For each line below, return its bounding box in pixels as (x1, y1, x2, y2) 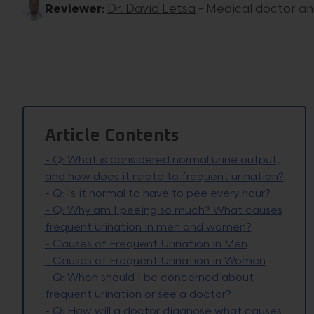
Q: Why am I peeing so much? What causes (52, 204, 282, 218)
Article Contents (44, 128, 179, 145)
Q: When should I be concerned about (52, 271, 254, 285)
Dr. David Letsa (107, 1, 196, 16)
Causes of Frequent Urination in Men (52, 238, 247, 252)
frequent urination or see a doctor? (44, 288, 231, 302)
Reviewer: (45, 1, 104, 16)
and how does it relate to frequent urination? (44, 170, 284, 184)
